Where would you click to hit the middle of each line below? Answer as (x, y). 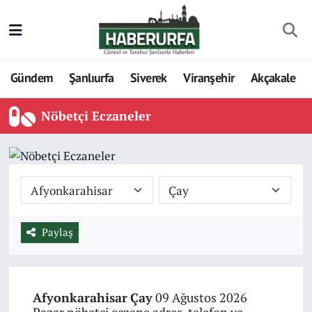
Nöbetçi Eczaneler (96, 116)
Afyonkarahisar (80, 298)
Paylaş (57, 232)
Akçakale (273, 78)
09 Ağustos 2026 (200, 298)
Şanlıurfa (91, 78)
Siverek (149, 78)
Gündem (32, 78)
